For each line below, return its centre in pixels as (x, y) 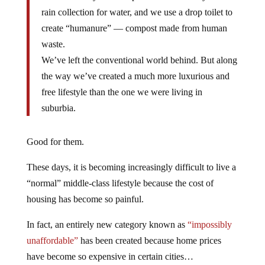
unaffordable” (52, 240)
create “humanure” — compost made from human (134, 28)
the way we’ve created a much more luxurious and (135, 76)
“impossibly (209, 224)
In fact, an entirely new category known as (107, 224)
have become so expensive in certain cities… (110, 256)
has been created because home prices (149, 240)
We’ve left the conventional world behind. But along (139, 60)
